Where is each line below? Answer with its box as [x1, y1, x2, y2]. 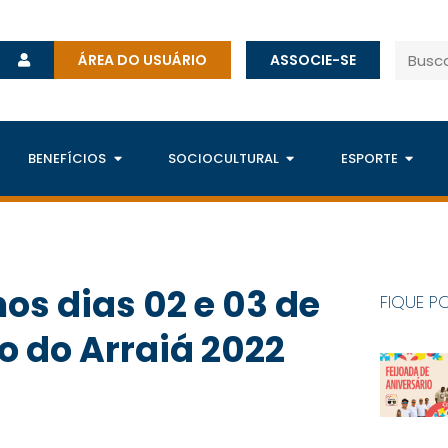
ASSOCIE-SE [270, 50, 357, 71]
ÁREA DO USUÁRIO [78, 50, 208, 71]
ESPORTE [340, 149, 398, 169]
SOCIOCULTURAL [167, 149, 279, 169]
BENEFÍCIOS [28, 149, 107, 169]
